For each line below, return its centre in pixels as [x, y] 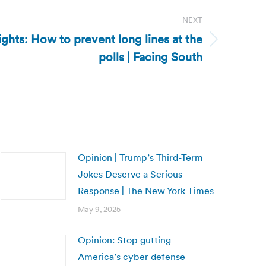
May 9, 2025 [99, 209]
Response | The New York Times [146, 191]
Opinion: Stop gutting [124, 240]
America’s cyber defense [132, 256]
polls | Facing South [151, 57]
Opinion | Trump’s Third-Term [140, 157]
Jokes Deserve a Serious [130, 174]
